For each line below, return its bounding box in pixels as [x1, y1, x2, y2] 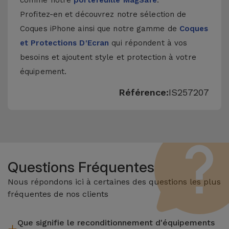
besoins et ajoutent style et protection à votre [20, 53, 196, 62]
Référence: [119, 87, 169, 98]
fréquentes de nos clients [8, 189, 108, 199]
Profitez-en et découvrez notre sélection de [20, 10, 187, 19]
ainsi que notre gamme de [75, 24, 179, 33]
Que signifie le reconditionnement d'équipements [17, 218, 215, 227]
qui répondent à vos [109, 38, 188, 48]
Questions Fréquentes [8, 158, 154, 176]
